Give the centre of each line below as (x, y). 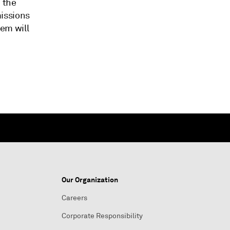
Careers (74, 198)
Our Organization (90, 180)
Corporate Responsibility (102, 216)
